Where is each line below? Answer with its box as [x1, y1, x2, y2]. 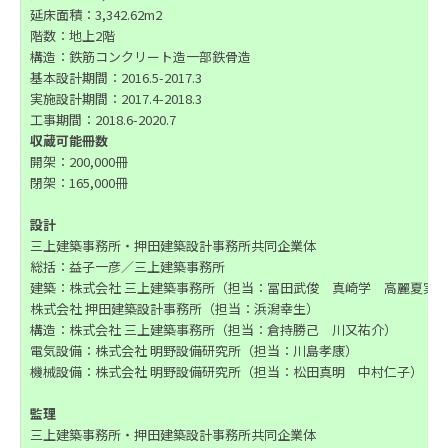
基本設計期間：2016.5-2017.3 [30, 68, 202, 88]
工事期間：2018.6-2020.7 [30, 110, 176, 130]
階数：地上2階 [30, 26, 115, 46]
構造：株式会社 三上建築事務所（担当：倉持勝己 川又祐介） [30, 320, 397, 340]
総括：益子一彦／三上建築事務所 [30, 257, 225, 277]
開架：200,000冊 [30, 152, 128, 172]
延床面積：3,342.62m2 [30, 5, 162, 25]
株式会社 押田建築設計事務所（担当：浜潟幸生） [30, 299, 319, 319]
